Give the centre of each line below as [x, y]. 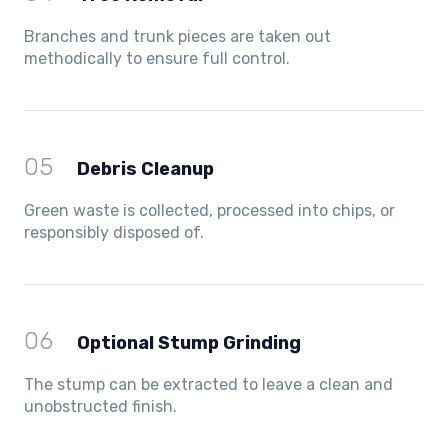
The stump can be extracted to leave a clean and [208, 385]
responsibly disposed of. [114, 233]
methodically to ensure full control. [157, 59]
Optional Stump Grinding [189, 343]
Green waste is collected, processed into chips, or [209, 211]
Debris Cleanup [145, 169]
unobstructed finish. [100, 407]
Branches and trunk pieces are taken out [177, 37]
